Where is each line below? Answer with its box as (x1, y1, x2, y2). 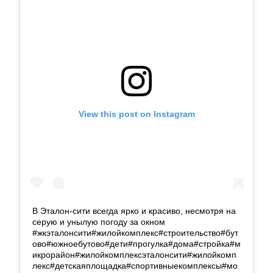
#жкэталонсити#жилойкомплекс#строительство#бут (32, 227, 238, 238)
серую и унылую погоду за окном (32, 216, 165, 227)
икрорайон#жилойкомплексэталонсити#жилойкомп (32, 249, 236, 260)
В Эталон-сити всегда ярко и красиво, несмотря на (32, 205, 236, 216)
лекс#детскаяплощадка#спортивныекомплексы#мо (32, 260, 238, 271)
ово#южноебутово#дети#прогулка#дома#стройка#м (32, 238, 241, 249)
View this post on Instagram (78, 108, 195, 119)
